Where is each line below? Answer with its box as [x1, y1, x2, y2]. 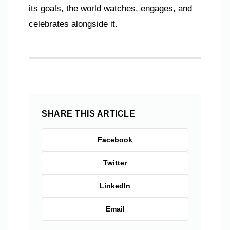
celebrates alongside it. [29, 18, 118, 29]
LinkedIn [100, 181, 130, 190]
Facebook [98, 135, 132, 144]
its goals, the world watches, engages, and [29, 3, 192, 13]
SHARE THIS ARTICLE [42, 109, 135, 118]
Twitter [103, 158, 127, 167]
